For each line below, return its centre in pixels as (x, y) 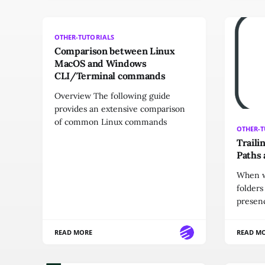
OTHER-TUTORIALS (84, 37)
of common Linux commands (111, 122)
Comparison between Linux (115, 51)
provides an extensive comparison (120, 109)
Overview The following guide (112, 96)
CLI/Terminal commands (110, 76)
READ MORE (74, 232)
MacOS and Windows (101, 63)
